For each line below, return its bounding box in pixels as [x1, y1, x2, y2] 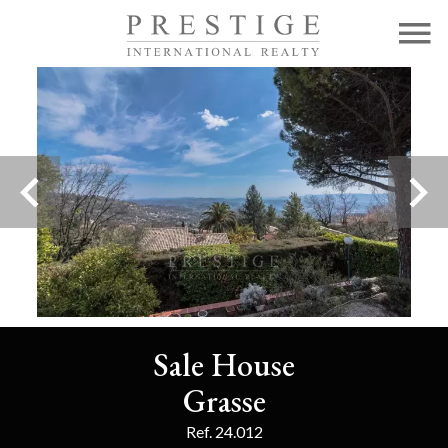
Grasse [182, 380, 266, 422]
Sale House [153, 344, 295, 386]
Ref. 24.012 [185, 422, 263, 441]
